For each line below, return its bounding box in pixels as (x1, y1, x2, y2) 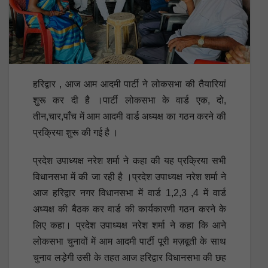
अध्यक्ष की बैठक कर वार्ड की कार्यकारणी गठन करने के (33, 203, 226, 214)
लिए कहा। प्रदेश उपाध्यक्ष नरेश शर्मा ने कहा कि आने (33, 220, 226, 230)
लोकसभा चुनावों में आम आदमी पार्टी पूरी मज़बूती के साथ (33, 236, 226, 246)
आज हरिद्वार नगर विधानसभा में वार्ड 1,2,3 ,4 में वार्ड (33, 187, 226, 198)
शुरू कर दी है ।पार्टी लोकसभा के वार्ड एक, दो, (33, 95, 226, 105)
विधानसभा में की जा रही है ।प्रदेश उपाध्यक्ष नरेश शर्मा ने (33, 171, 226, 182)
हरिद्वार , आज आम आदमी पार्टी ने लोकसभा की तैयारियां (33, 78, 226, 89)
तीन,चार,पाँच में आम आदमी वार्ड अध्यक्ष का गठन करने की (33, 111, 226, 121)
